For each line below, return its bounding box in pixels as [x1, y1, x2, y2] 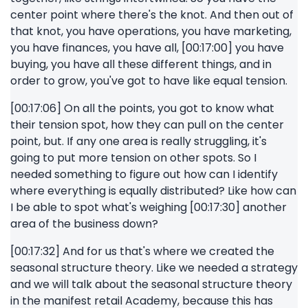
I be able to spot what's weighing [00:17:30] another [10, 199, 287, 215]
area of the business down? [10, 216, 158, 232]
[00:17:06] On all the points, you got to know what [10, 100, 274, 116]
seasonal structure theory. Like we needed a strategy [10, 260, 298, 276]
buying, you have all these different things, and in [10, 56, 272, 72]
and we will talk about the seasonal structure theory [10, 276, 292, 292]
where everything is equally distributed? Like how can [10, 183, 296, 199]
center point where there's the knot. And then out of [10, 7, 294, 23]
